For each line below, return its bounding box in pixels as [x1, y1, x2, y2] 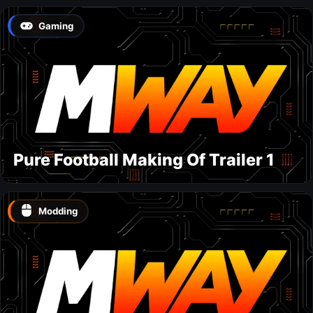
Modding [38, 205, 78, 217]
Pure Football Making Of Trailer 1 [13, 150, 275, 170]
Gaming [38, 20, 74, 32]
